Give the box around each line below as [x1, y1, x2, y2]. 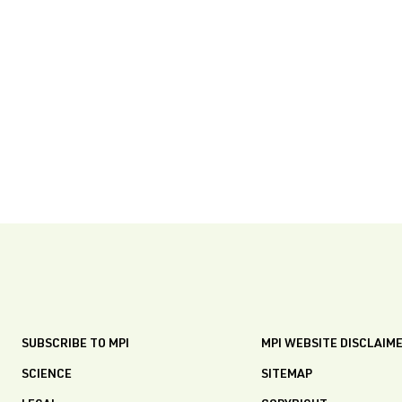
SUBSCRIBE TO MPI [22, 338, 129, 351]
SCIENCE [22, 369, 72, 381]
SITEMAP [261, 369, 312, 381]
